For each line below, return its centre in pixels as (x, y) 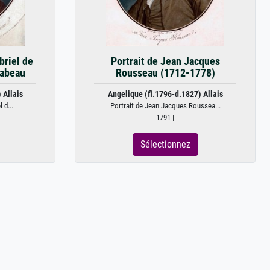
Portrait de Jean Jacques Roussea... (165, 106)
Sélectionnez (165, 144)
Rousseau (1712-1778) (165, 73)
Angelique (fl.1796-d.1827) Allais (165, 94)
